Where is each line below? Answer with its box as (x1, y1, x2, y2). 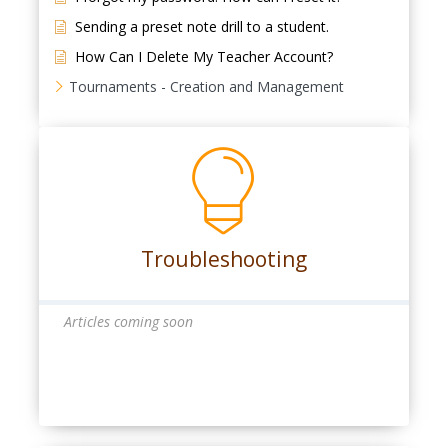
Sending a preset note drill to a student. (74, 17, 329, 36)
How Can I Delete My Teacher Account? (74, 47, 333, 66)
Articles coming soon (63, 312, 193, 331)
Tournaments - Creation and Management (68, 77, 344, 96)
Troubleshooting (140, 245, 307, 273)
